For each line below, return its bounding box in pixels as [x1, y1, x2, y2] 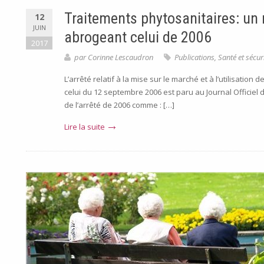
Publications [174, 52, 214, 62]
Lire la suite [64, 121, 105, 132]
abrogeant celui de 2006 [64, 28, 212, 46]
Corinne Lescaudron [88, 52, 153, 62]
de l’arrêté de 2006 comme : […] [64, 100, 174, 110]
